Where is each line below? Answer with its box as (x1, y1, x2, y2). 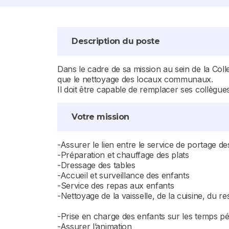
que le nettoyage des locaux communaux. (57, 74, 213, 84)
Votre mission (72, 112, 129, 122)
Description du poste (72, 36, 160, 46)
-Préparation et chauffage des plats (57, 150, 189, 160)
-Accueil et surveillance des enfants (57, 170, 190, 180)
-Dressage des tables (57, 160, 135, 170)
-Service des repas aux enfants (57, 180, 174, 191)
